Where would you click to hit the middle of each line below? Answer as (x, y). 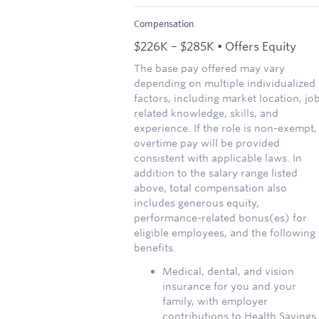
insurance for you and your (229, 286)
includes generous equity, (197, 203)
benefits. (155, 247)
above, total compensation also (210, 188)
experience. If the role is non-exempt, (225, 128)
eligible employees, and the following (225, 232)
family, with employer (215, 301)
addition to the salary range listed (216, 173)
